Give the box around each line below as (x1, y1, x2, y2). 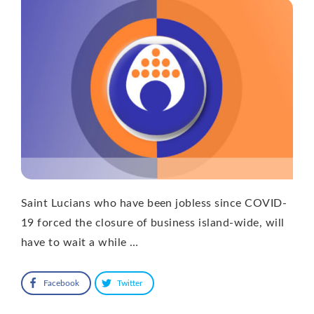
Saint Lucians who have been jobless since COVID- (21, 197, 287, 209)
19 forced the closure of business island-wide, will (21, 217, 285, 228)
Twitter (117, 278, 142, 287)
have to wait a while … (21, 236, 139, 248)
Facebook (43, 278, 79, 287)
